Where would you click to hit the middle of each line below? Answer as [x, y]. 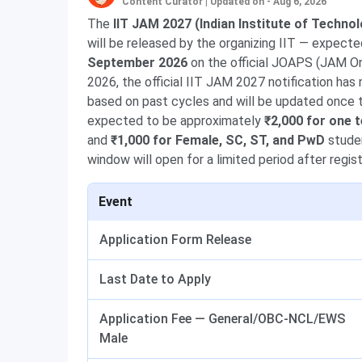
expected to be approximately [176, 121]
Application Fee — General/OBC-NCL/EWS [222, 319]
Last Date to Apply [155, 279]
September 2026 [137, 63]
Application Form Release [175, 240]
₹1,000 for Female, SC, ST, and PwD [218, 140]
